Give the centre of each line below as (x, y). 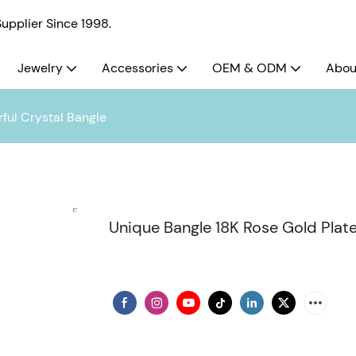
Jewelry (40, 68)
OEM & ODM (250, 68)
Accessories (137, 68)
